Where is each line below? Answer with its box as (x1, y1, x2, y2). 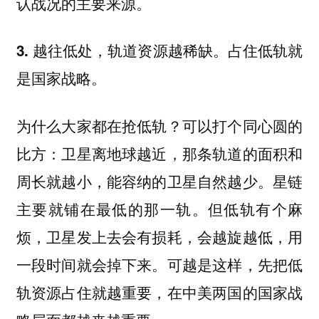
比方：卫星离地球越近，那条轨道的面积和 (16, 142, 303, 164)
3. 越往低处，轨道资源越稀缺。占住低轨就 (16, 40, 303, 61)
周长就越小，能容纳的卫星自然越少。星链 (16, 169, 303, 192)
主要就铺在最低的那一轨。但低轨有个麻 (16, 197, 303, 219)
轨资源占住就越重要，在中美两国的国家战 (16, 281, 303, 303)
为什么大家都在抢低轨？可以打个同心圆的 (16, 114, 303, 136)
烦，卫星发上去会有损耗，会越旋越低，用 (16, 225, 303, 247)
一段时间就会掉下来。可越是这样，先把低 (16, 253, 303, 275)
